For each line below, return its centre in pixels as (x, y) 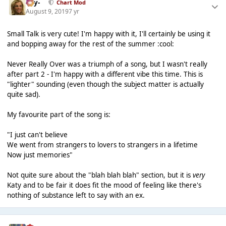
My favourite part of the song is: (59, 115)
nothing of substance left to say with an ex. (76, 195)
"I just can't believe (37, 135)
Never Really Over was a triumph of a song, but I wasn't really (107, 64)
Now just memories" (40, 155)
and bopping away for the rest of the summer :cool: (90, 44)
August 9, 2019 (47, 11)
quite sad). (23, 95)
